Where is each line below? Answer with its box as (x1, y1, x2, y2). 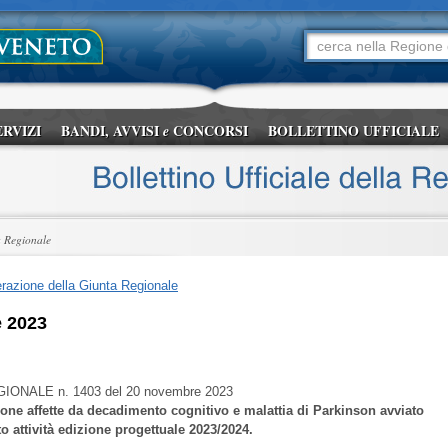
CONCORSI (169, 120, 248, 141)
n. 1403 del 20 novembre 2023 (54, 384, 233, 399)
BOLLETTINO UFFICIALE (268, 120, 439, 141)
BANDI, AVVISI (61, 120, 163, 141)
